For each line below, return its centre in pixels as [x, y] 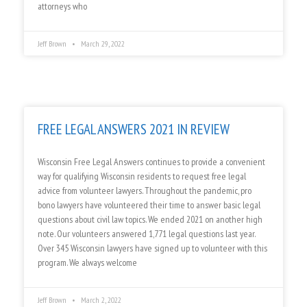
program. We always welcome [87, 263]
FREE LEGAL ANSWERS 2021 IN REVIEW [134, 130]
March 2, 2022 [100, 300]
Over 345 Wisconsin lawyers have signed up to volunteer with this [152, 248]
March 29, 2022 [102, 44]
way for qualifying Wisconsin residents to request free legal [142, 176]
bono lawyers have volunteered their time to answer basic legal [149, 205]
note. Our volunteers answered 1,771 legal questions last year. [146, 234]
